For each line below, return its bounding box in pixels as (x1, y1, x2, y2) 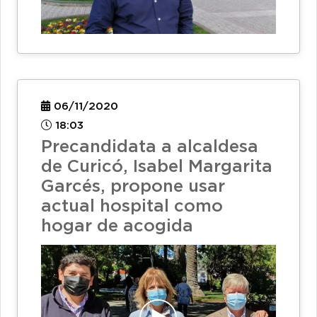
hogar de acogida (41, 218, 193, 234)
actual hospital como (41, 198, 223, 214)
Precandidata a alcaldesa (41, 139, 258, 155)
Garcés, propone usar (41, 178, 225, 195)
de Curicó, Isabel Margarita (41, 158, 272, 175)
